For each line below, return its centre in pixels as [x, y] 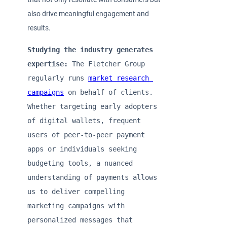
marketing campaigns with [76, 206]
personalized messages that [80, 220]
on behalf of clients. [109, 92]
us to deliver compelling [76, 192]
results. [40, 28]
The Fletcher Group [107, 64]
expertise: [48, 64]
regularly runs [58, 78]
